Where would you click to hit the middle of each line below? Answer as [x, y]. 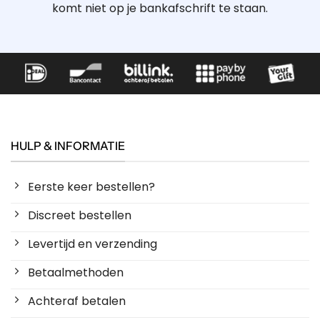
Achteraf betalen [77, 301]
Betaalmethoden [76, 273]
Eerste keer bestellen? [91, 187]
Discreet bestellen [80, 216]
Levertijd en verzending [92, 244]
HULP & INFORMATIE [68, 146]
